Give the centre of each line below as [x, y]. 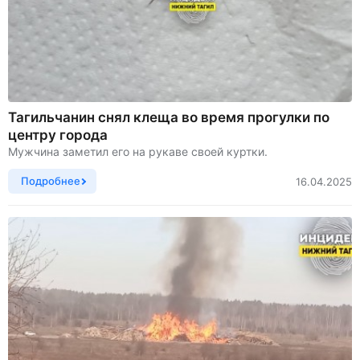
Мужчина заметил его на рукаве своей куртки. [138, 152]
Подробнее [51, 181]
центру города [58, 135]
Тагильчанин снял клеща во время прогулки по [169, 118]
